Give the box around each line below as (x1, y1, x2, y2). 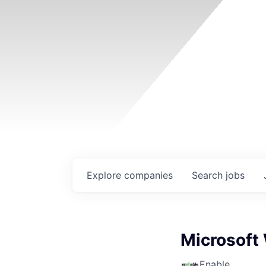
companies (124, 169, 173, 181)
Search (192, 169, 226, 181)
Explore (87, 169, 124, 181)
